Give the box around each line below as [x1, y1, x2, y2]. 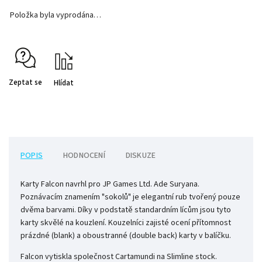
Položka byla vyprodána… [10, 9, 101, 22]
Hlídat [54, 78, 74, 89]
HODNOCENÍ [63, 150, 105, 162]
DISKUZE [125, 150, 156, 162]
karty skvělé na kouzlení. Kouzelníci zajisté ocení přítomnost [20, 217, 231, 229]
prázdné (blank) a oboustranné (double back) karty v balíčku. [20, 230, 231, 242]
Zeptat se [9, 77, 42, 88]
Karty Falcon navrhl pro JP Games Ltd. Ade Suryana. [20, 178, 199, 191]
